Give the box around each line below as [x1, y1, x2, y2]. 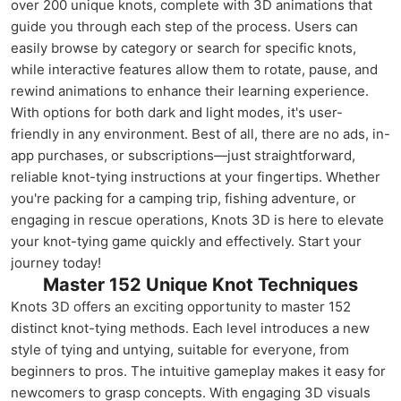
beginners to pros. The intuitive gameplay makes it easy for [11, 363, 386, 380]
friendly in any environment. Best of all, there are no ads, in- [11, 125, 390, 142]
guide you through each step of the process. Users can [11, 18, 358, 35]
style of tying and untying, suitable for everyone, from [11, 341, 349, 358]
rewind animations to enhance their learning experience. [11, 82, 369, 99]
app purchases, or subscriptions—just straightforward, [11, 147, 355, 164]
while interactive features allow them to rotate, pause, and [11, 61, 378, 78]
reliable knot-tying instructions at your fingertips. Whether [11, 168, 380, 185]
